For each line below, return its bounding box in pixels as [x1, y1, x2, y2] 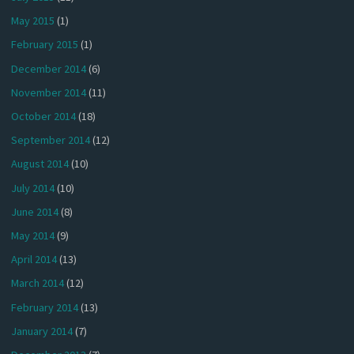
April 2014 [11, 252, 58, 267]
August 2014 [11, 156, 70, 171]
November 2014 [11, 85, 87, 100]
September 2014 [11, 133, 91, 148]
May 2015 [11, 13, 55, 28]
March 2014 [11, 276, 65, 291]
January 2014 [11, 323, 73, 338]
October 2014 [11, 109, 77, 124]
